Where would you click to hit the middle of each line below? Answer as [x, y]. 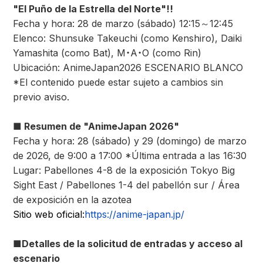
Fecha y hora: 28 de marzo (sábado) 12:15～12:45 [123, 23]
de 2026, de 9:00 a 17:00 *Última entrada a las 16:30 [130, 156]
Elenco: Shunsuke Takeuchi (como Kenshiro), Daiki [127, 38]
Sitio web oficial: [49, 214]
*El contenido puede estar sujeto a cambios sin [118, 82]
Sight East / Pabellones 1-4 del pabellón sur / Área [126, 185]
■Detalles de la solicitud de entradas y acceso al [128, 244]
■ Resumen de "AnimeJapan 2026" [96, 126]
